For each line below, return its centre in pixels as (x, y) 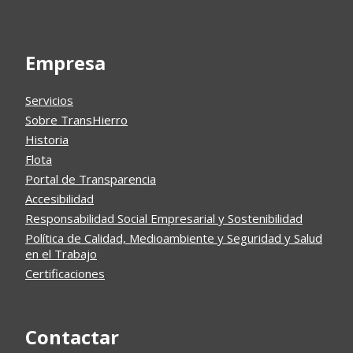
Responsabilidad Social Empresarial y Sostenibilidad (164, 218)
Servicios (49, 100)
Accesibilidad (59, 199)
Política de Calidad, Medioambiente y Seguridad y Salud (174, 238)
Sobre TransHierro (76, 120)
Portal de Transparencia (91, 179)
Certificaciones (65, 273)
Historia (47, 139)
